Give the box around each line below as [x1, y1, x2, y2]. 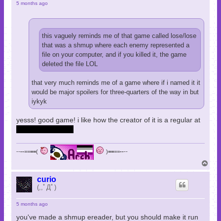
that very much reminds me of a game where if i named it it [32, 79, 200, 87]
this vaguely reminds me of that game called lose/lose [42, 32, 196, 39]
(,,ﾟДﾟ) [37, 184, 56, 191]
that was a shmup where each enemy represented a [42, 41, 189, 49]
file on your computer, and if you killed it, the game [42, 50, 186, 58]
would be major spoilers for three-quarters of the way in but [32, 88, 199, 96]
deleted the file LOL [42, 60, 98, 68]
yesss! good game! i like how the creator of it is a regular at [16, 116, 200, 124]
